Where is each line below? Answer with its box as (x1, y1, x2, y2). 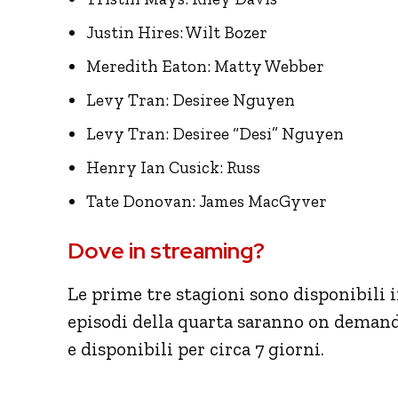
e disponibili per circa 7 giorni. (68, 337, 324, 360)
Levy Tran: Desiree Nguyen (86, 89, 295, 110)
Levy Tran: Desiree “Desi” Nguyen (86, 123, 344, 144)
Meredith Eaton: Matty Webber (86, 55, 324, 76)
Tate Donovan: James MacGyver (86, 190, 327, 211)
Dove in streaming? (68, 235, 265, 266)
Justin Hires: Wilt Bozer (86, 21, 267, 43)
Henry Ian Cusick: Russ (86, 156, 260, 178)
